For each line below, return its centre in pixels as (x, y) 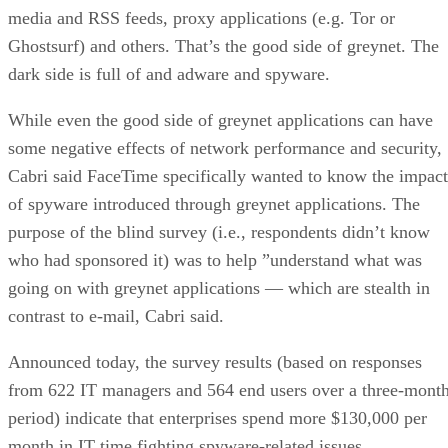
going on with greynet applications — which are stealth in (219, 287)
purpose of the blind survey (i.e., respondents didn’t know (219, 231)
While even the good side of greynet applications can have (220, 119)
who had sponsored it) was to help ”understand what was (215, 259)
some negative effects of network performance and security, (225, 147)
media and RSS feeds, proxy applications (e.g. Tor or (201, 17)
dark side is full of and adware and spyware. (169, 73)
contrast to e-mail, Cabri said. (116, 315)
